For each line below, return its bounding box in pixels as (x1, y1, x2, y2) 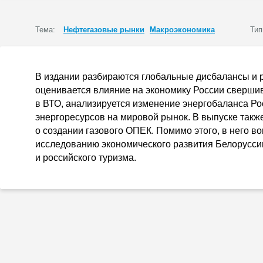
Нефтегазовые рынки (63, 25, 144, 34)
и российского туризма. (35, 153, 136, 163)
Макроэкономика (150, 25, 215, 34)
